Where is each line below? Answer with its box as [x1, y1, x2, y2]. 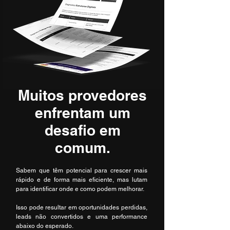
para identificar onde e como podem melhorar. [16, 185, 144, 193]
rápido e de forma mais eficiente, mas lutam [16, 176, 147, 183]
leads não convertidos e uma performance [16, 213, 147, 220]
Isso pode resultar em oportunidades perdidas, [16, 204, 147, 211]
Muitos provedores [18, 87, 147, 104]
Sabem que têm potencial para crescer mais [16, 167, 147, 174]
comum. [54, 139, 110, 156]
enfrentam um [34, 104, 130, 121]
